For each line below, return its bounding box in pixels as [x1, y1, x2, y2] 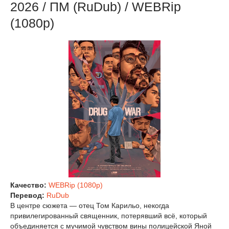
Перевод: [10, 191, 47, 200]
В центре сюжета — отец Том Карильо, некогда [10, 201, 169, 210]
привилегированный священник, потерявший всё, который [10, 212, 207, 220]
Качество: [10, 181, 49, 190]
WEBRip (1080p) [49, 181, 103, 190]
